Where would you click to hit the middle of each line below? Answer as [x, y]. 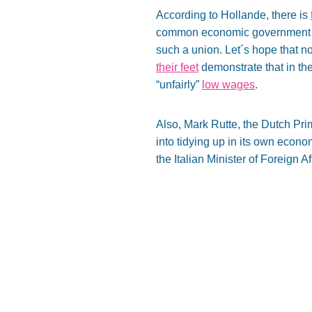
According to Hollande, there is [233, 15]
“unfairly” [179, 85]
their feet [177, 67]
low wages [228, 85]
